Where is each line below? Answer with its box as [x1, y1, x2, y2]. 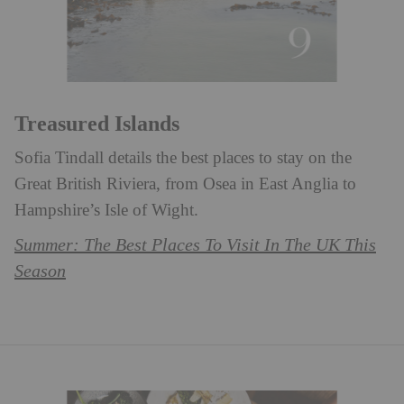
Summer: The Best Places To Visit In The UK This [14, 234, 376, 255]
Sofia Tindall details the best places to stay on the [14, 148, 352, 168]
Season [14, 261, 66, 281]
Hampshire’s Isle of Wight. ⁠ [14, 200, 203, 220]
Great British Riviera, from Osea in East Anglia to [14, 174, 356, 194]
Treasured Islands [14, 111, 179, 135]
